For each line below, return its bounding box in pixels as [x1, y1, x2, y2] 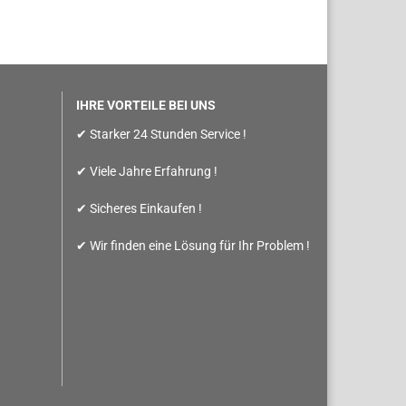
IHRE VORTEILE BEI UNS [75, 98, 216, 112]
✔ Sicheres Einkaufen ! [75, 201, 202, 216]
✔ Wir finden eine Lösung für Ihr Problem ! [75, 238, 310, 253]
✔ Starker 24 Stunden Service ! [75, 127, 246, 141]
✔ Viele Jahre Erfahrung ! [75, 164, 217, 179]
